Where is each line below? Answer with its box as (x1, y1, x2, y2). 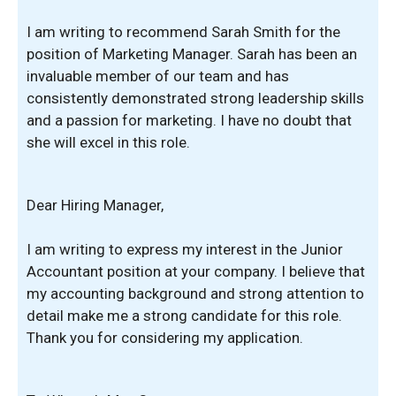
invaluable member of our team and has (27, 67, 289, 85)
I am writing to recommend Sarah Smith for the (27, 23, 340, 41)
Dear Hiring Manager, (27, 195, 164, 214)
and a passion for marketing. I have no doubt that (27, 111, 352, 129)
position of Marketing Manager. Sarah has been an (27, 45, 357, 63)
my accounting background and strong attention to (27, 285, 364, 302)
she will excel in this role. (27, 133, 190, 151)
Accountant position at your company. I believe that (27, 263, 365, 280)
